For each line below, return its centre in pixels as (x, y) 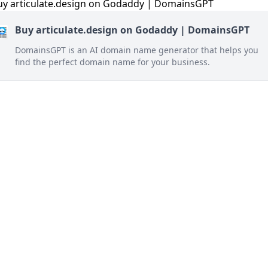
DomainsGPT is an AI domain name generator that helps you (137, 50)
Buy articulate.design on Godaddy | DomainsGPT (132, 30)
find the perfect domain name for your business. (112, 62)
